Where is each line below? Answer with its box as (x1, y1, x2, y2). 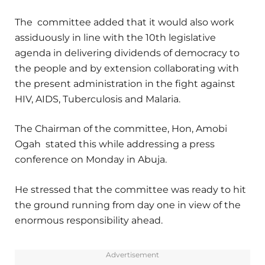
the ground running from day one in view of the (15, 199, 241, 211)
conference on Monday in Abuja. (15, 154, 167, 166)
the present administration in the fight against (15, 78, 235, 90)
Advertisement (106, 250, 159, 259)
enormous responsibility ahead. (15, 214, 163, 226)
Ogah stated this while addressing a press (15, 138, 215, 150)
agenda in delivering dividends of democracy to (15, 47, 240, 59)
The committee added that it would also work (15, 17, 234, 28)
